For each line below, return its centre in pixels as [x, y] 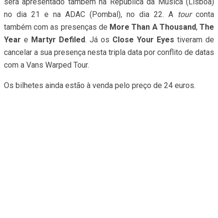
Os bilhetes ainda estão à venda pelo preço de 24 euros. [100, 86]
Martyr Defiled [58, 40]
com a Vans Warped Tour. [46, 65]
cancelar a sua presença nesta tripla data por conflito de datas [109, 53]
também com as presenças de [57, 27]
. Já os [99, 40]
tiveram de [194, 40]
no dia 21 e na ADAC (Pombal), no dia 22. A [91, 15]
